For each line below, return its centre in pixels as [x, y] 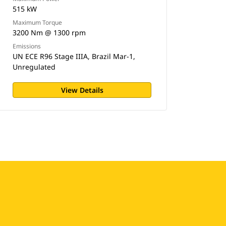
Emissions [27, 46]
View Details [82, 90]
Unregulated [34, 67]
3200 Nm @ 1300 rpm [49, 33]
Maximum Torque [38, 22]
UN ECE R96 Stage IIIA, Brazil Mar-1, [74, 56]
